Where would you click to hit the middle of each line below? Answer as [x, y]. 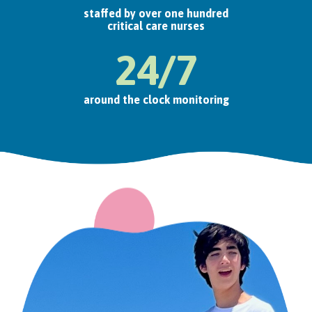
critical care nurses [156, 25]
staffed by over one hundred [156, 13]
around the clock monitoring [156, 99]
